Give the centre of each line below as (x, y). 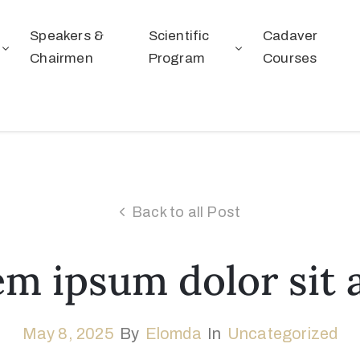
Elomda (173, 333)
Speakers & (67, 36)
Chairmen (61, 58)
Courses (290, 58)
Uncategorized (282, 333)
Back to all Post (186, 212)
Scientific (179, 36)
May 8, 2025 (68, 333)
